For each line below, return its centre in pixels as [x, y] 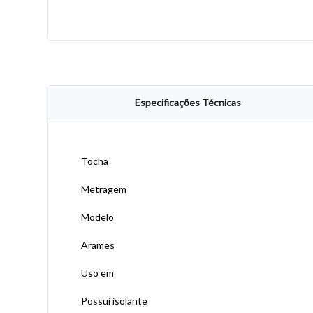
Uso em [97, 273]
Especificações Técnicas [188, 102]
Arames [98, 245]
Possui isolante [114, 301]
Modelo [97, 217]
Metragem [104, 189]
